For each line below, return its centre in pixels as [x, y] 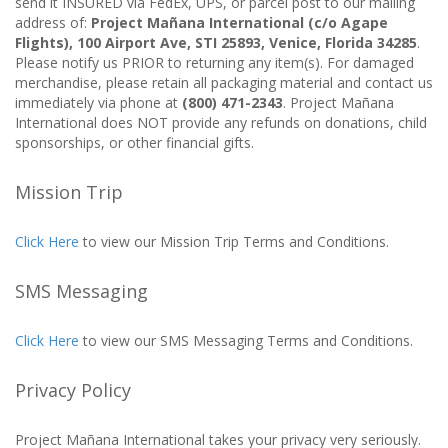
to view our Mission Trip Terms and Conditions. [234, 241]
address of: [53, 22]
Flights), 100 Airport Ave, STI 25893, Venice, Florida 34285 [216, 42]
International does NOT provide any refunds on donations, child [221, 122]
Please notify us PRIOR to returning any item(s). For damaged [214, 62]
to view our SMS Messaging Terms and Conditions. [246, 340]
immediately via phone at [98, 102]
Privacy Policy [73, 390]
